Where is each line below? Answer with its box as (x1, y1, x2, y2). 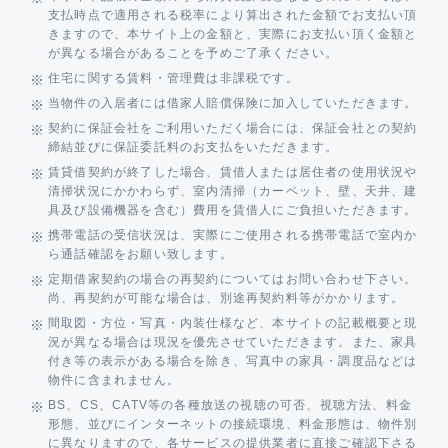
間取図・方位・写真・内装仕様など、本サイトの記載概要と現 (48, 316, 418, 331)
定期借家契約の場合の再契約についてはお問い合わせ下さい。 (48, 272, 418, 287)
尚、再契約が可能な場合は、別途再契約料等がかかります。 (48, 291, 405, 306)
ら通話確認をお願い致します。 (48, 247, 233, 262)
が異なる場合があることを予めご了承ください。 (48, 46, 339, 61)
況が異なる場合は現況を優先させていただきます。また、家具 (48, 335, 418, 350)
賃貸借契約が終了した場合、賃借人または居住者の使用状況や (48, 165, 418, 180)
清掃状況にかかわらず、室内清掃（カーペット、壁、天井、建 (48, 184, 418, 199)
